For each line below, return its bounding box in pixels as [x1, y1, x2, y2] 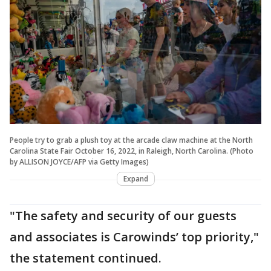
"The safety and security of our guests [10, 207, 237, 224]
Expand [123, 174, 148, 184]
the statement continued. [10, 250, 165, 267]
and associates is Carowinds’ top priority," [10, 229, 259, 246]
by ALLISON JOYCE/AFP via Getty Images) [10, 157, 149, 168]
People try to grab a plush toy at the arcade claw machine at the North [10, 135, 253, 146]
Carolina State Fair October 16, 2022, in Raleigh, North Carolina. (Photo [10, 146, 253, 157]
